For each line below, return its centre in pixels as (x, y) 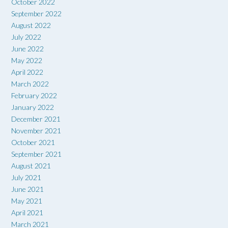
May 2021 (27, 201)
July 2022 (26, 37)
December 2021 (36, 119)
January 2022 (33, 107)
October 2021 (33, 142)
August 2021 (31, 165)
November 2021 (36, 130)
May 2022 (27, 60)
